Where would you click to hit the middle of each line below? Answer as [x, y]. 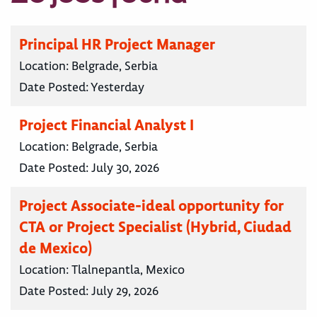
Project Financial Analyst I [106, 125]
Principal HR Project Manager [117, 44]
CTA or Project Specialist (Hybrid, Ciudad [155, 226]
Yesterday [117, 87]
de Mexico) [56, 248]
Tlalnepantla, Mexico [128, 269]
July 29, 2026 [125, 290]
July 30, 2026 [125, 167]
